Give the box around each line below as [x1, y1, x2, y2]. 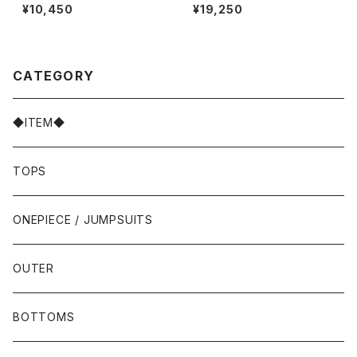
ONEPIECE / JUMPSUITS [13, 213, 153, 226]
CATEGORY [13, 68, 95, 84]
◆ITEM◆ [13, 116, 65, 129]
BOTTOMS [13, 310, 75, 324]
